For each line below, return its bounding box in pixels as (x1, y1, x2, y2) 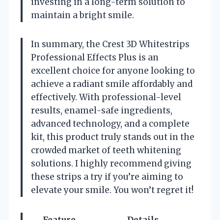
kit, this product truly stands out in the (31, 131, 194, 142)
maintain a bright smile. (31, 9, 134, 21)
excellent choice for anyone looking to (31, 65, 195, 76)
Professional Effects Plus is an (31, 52, 159, 63)
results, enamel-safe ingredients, (31, 105, 172, 116)
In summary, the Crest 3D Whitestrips (31, 38, 190, 50)
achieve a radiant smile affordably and (31, 78, 192, 89)
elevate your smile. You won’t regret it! (31, 184, 193, 195)
